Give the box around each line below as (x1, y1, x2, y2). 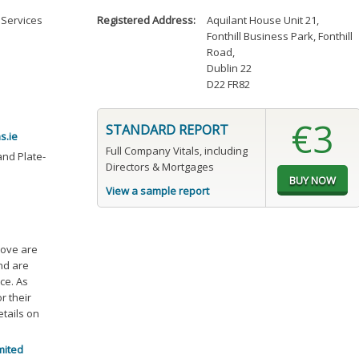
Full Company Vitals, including (105, 143, 248, 159)
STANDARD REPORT (105, 121, 228, 139)
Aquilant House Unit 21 (207, 13, 317, 28)
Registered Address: (96, 13, 196, 28)
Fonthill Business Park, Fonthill (207, 29, 353, 44)
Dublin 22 (207, 61, 252, 76)
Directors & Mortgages (105, 159, 214, 175)
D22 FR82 (207, 77, 251, 92)
